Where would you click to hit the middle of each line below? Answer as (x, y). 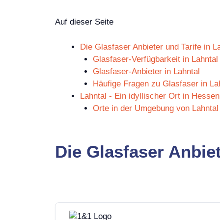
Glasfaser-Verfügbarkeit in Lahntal (155, 59)
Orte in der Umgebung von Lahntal (155, 108)
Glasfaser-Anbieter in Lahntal (146, 71)
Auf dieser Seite (84, 22)
